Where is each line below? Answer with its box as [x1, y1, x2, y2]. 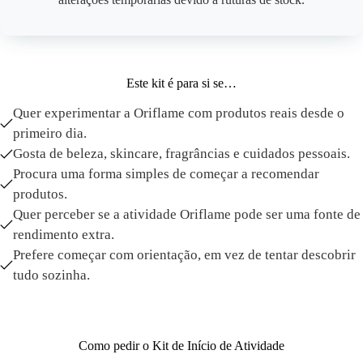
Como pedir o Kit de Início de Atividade [79, 339, 284, 353]
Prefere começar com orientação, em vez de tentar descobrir [13, 247, 356, 263]
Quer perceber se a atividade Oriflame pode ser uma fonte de [13, 207, 361, 223]
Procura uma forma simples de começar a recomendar [13, 166, 319, 182]
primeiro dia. [13, 126, 87, 142]
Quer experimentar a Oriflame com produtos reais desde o [13, 105, 344, 122]
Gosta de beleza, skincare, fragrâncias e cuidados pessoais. [13, 146, 350, 162]
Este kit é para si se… [126, 76, 237, 91]
